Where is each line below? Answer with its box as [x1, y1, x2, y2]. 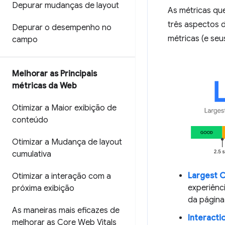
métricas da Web [12, 81, 77, 91]
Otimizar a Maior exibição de [12, 103, 117, 113]
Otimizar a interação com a [12, 171, 111, 181]
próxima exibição [12, 183, 74, 193]
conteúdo [12, 115, 48, 125]
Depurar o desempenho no [12, 23, 111, 33]
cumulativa [12, 149, 51, 159]
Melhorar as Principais [12, 69, 97, 79]
